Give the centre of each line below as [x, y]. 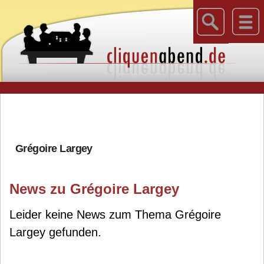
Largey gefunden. [55, 232]
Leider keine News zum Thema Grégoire [115, 214]
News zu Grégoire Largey [94, 189]
